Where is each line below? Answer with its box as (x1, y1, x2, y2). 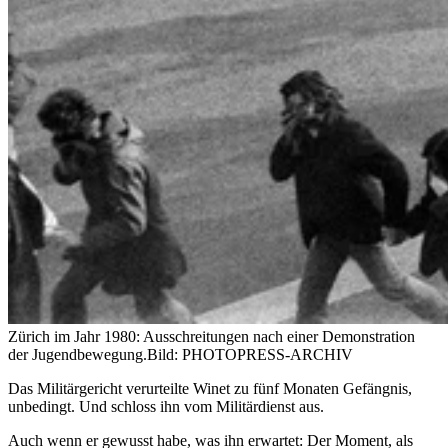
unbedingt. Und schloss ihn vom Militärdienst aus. (8, 398, 324, 416)
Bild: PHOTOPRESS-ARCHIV (147, 346, 353, 364)
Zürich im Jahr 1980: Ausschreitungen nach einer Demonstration (8, 328, 415, 346)
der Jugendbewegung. (8, 346, 147, 364)
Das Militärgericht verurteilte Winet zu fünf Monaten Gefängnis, (8, 380, 412, 398)
